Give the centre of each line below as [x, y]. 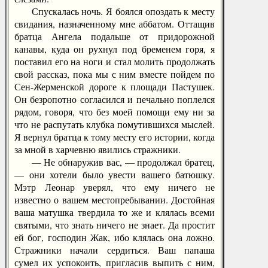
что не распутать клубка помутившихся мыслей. [115, 124]
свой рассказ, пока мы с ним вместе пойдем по [115, 74]
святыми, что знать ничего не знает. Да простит [115, 225]
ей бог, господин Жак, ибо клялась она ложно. [115, 237]
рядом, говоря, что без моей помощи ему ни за [115, 112]
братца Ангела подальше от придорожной [115, 36]
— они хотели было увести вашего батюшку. [115, 174]
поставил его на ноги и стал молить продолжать [115, 61]
